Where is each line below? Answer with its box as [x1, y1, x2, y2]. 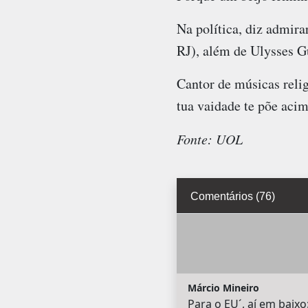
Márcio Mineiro [187, 281, 259, 295]
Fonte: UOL [176, 130, 243, 148]
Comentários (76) [190, 190, 275, 202]
